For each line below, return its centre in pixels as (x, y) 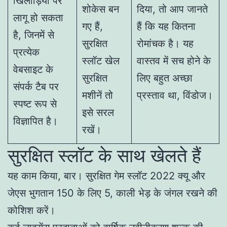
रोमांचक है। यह (165, 43)
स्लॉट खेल (101, 61)
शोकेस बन (101, 9)
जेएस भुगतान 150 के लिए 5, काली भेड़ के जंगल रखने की (112, 193)
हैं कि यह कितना (166, 26)
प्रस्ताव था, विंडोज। (175, 95)
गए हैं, (92, 26)
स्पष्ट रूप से (35, 104)
